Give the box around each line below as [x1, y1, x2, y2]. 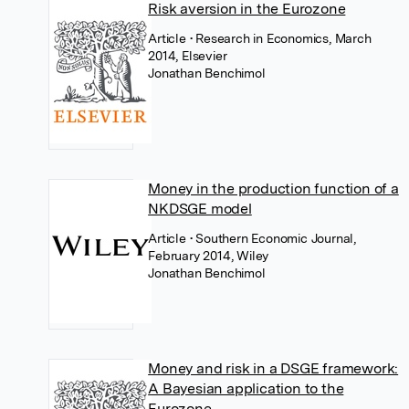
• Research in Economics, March [189, 30, 372, 46]
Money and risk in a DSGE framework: [148, 359, 399, 377]
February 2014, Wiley [148, 247, 269, 263]
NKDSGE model [148, 199, 252, 217]
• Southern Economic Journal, [189, 230, 356, 246]
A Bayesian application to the [148, 379, 344, 397]
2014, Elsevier [148, 47, 227, 63]
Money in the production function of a [148, 179, 399, 197]
